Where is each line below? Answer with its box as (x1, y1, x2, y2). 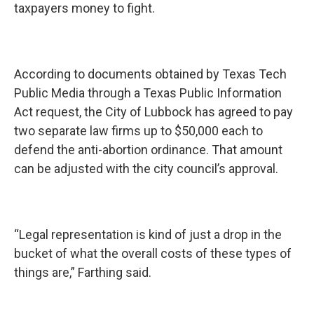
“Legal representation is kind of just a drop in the (14, 227, 282, 242)
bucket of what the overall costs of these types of (14, 246, 292, 261)
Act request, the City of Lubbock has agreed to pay (14, 104, 293, 119)
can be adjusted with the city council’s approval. (14, 161, 281, 176)
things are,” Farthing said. (14, 265, 154, 280)
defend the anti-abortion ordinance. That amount (14, 142, 282, 157)
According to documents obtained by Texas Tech (14, 67, 287, 81)
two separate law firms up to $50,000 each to (14, 123, 263, 138)
